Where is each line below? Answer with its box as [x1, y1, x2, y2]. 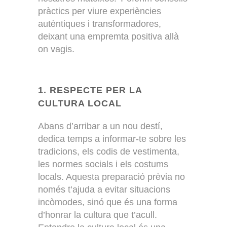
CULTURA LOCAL [38, 98, 122, 108]
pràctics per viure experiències [38, 6, 161, 16]
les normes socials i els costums [38, 159, 168, 169]
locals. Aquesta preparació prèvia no [38, 171, 185, 182]
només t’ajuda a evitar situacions [38, 184, 170, 195]
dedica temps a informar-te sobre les [38, 133, 186, 144]
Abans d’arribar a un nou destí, [38, 121, 163, 131]
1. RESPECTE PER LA [38, 85, 142, 95]
